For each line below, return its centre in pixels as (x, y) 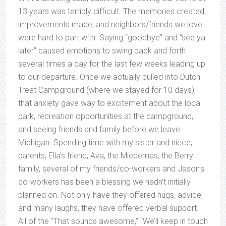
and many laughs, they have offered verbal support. (108, 208)
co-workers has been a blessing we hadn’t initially (104, 182)
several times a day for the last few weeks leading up (112, 64)
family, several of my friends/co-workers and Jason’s (111, 169)
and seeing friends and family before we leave (99, 129)
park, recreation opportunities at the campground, (106, 116)
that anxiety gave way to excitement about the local (110, 103)
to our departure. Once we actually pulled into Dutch (109, 77)
